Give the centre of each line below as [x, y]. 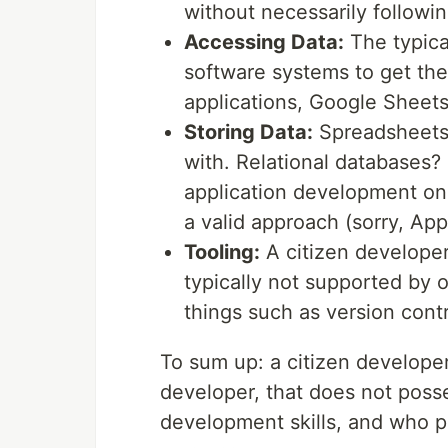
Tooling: [222, 252]
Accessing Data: [264, 42]
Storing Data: [248, 132]
